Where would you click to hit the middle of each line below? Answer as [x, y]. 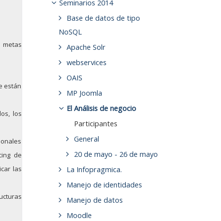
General [87, 139]
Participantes [96, 124]
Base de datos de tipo [103, 18]
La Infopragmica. [94, 170]
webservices [86, 63]
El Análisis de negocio [101, 109]
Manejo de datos [94, 200]
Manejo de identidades [104, 185]
